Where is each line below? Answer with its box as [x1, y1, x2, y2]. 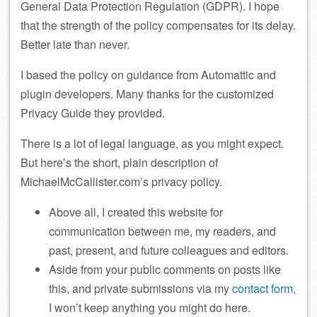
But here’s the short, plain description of [21, 154, 218, 171]
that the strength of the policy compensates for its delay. [21, 17, 296, 33]
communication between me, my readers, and [49, 223, 276, 239]
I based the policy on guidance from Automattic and [21, 67, 276, 83]
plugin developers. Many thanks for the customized [21, 86, 274, 102]
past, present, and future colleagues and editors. [49, 242, 289, 258]
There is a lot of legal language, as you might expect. [21, 135, 284, 151]
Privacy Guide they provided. [21, 105, 165, 121]
